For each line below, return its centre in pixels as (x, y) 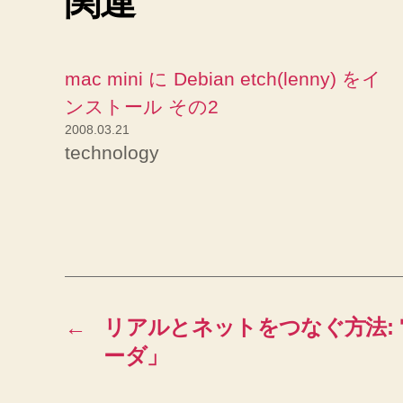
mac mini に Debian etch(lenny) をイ (223, 79)
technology (112, 153)
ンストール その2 (142, 107)
